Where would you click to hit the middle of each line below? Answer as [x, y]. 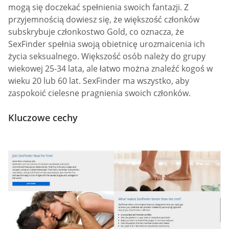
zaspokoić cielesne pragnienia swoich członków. [99, 93]
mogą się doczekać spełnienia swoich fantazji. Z [98, 7]
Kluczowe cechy [43, 117]
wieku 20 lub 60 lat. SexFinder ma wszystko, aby [99, 81]
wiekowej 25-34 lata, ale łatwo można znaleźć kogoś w [110, 69]
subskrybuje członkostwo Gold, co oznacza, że [96, 32]
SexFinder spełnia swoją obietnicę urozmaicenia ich [107, 44]
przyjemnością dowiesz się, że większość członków [104, 20]
